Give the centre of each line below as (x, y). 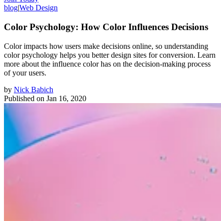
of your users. (25, 73)
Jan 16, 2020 (66, 98)
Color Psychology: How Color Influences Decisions (106, 27)
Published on (24, 98)
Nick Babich (34, 89)
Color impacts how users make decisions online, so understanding (106, 46)
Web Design (38, 8)
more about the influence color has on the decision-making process (107, 64)
